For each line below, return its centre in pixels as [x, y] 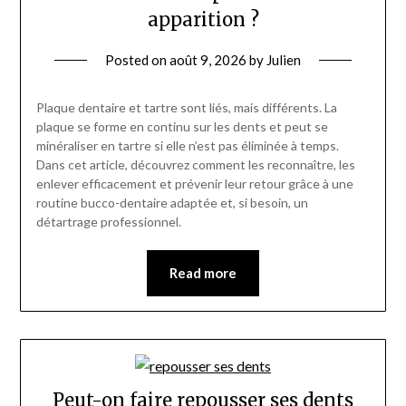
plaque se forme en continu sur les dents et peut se [182, 127]
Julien [284, 60]
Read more [203, 273]
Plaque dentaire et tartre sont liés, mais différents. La [186, 108]
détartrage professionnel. [108, 222]
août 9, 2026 [208, 60]
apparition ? [203, 20]
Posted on [137, 60]
